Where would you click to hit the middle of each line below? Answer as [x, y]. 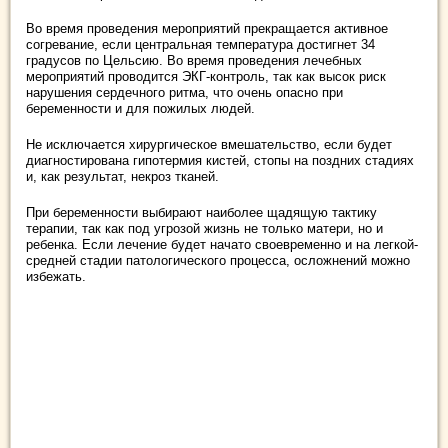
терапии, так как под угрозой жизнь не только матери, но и [204, 229]
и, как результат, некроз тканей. [122, 177]
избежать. [56, 277]
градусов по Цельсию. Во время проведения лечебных [194, 61]
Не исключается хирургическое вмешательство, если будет [209, 145]
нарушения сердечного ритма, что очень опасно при [184, 93]
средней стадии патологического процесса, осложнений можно [218, 261]
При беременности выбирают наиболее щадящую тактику [201, 213]
